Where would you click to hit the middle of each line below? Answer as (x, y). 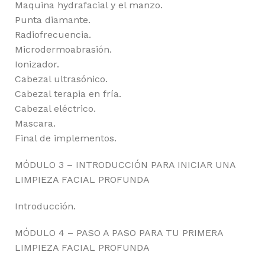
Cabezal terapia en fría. (68, 94)
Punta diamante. (53, 20)
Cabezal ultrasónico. (61, 79)
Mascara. (35, 124)
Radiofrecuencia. (53, 35)
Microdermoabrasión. (63, 50)
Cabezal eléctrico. (55, 109)
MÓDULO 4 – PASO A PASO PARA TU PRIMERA (119, 233)
